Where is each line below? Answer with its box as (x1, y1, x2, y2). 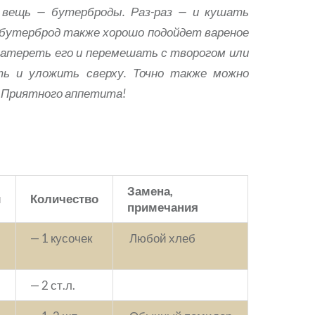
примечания (127, 200, 199, 214)
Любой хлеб (127, 231, 196, 245)
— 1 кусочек (30, 231, 93, 245)
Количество (30, 191, 99, 206)
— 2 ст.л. (30, 278, 76, 292)
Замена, (127, 184, 174, 198)
